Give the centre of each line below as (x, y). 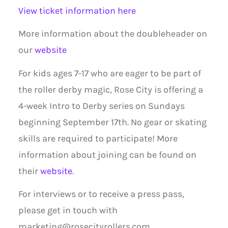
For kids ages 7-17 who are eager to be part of (109, 73)
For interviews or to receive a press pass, (101, 194)
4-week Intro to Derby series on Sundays (101, 106)
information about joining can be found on (107, 155)
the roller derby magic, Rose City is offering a (110, 90)
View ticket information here (77, 11)
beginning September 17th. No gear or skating (112, 122)
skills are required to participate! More (98, 138)
